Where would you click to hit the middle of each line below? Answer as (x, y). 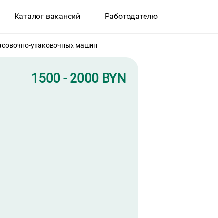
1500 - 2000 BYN (79, 79)
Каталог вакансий (47, 17)
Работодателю (131, 17)
